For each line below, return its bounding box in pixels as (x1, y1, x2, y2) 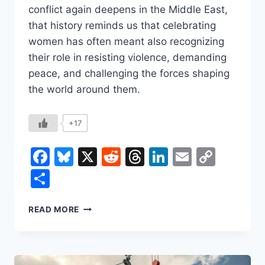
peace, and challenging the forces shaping (28, 67, 230, 79)
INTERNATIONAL (79, 201, 150, 211)
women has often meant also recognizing (28, 35, 224, 47)
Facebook (50, 144, 138, 168)
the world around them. (28, 83, 140, 95)
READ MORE (28, 204, 80, 214)
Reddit (121, 144, 179, 168)
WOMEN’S (79, 214, 121, 224)
